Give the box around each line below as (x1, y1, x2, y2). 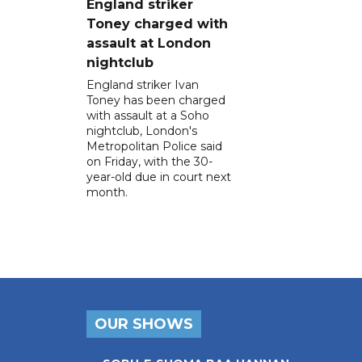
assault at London (86, 35, 211, 51)
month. (86, 184, 128, 200)
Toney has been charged (86, 92, 225, 107)
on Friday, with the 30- (86, 154, 213, 169)
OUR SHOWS (95, 314, 193, 333)
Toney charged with (86, 15, 228, 32)
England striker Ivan (86, 77, 199, 92)
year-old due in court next (86, 169, 231, 184)
